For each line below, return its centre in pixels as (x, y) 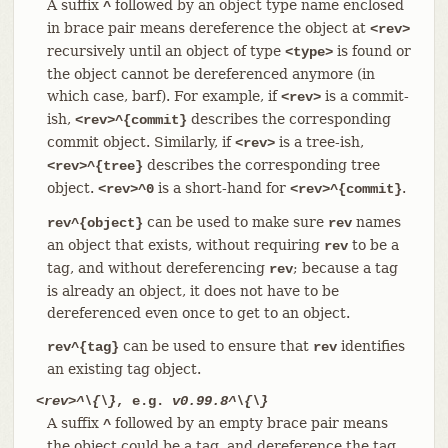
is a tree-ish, (319, 141)
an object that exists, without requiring (185, 244)
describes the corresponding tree (261, 164)
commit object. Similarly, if (140, 141)
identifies (370, 345)
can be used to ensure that (215, 345)
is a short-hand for (221, 187)
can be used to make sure (235, 221)
